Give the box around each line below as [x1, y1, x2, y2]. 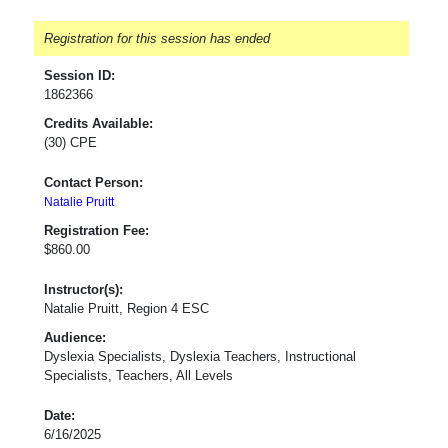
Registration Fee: [44, 222, 149, 238]
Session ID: [44, 67, 115, 83]
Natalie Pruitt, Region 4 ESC [44, 300, 209, 316]
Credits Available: [44, 115, 153, 131]
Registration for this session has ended [44, 30, 270, 46]
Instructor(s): [44, 281, 123, 297]
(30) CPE [44, 134, 97, 150]
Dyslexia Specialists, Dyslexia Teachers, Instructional [44, 348, 356, 364]
